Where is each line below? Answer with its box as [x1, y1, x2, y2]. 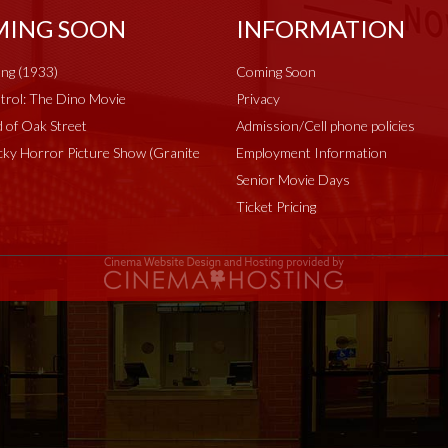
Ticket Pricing [236, 198, 316, 215]
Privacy [236, 90, 280, 107]
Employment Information [236, 144, 387, 161]
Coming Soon [236, 63, 316, 80]
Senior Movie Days [236, 171, 350, 188]
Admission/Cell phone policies [236, 117, 415, 134]
